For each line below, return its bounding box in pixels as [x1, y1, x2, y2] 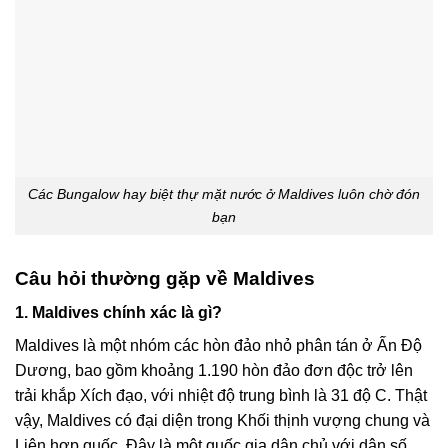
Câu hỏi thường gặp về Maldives [15, 267, 315, 289]
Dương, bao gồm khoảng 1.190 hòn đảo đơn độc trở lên [15, 362, 413, 380]
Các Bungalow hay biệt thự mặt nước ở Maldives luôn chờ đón [28, 185, 420, 202]
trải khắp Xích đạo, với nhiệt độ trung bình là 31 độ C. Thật [15, 387, 427, 405]
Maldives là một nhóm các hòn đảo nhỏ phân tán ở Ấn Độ [15, 337, 422, 355]
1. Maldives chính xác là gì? [15, 304, 222, 322]
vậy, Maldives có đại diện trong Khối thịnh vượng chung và [15, 412, 430, 430]
